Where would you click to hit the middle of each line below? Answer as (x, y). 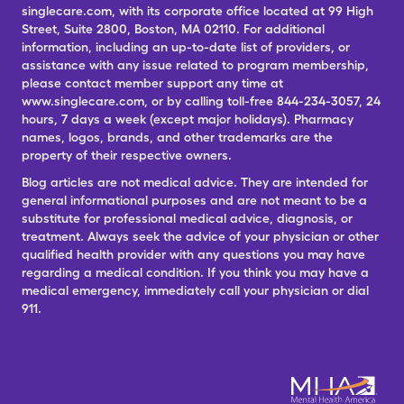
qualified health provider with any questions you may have (193, 254)
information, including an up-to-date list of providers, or (186, 47)
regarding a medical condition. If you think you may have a (195, 272)
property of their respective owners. (127, 155)
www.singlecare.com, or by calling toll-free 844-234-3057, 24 (201, 101)
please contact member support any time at (152, 83)
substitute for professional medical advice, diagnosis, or (187, 218)
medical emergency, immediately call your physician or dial (195, 290)
